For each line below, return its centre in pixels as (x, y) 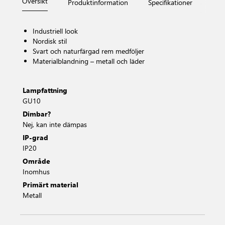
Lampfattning (45, 90)
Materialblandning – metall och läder (89, 61)
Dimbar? (37, 114)
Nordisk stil (50, 41)
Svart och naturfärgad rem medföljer (88, 51)
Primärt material (50, 185)
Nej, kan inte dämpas (55, 124)
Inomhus (36, 172)
